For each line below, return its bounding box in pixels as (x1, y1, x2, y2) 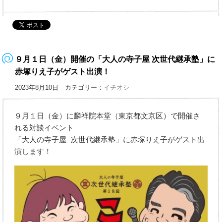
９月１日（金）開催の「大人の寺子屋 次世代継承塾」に (15, 55, 216, 63)
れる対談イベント (14, 123, 74, 132)
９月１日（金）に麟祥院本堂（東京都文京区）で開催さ (14, 111, 201, 120)
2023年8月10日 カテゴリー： (15, 83, 104, 91)
